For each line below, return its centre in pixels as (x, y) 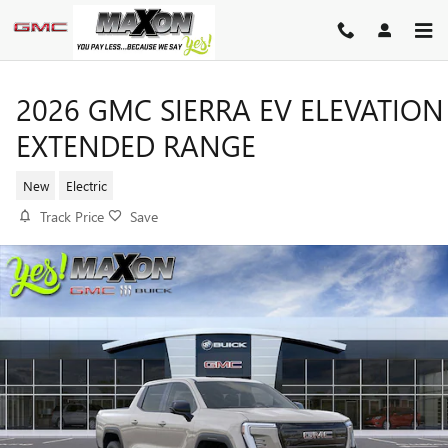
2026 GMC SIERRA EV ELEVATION (230, 109)
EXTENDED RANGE (136, 145)
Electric (86, 185)
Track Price (72, 216)
